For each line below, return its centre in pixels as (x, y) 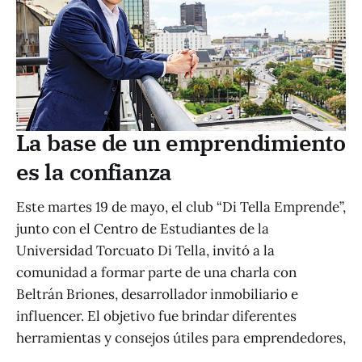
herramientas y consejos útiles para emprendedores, (181, 337)
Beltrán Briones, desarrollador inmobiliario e (157, 294)
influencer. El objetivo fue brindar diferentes (156, 316)
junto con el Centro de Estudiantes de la (143, 228)
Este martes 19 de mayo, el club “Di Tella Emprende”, (181, 206)
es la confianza (94, 171)
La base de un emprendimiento (181, 142)
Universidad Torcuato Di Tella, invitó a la (145, 250)
